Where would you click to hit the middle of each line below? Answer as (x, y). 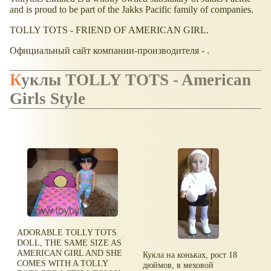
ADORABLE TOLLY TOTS (67, 232)
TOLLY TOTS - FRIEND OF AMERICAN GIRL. (109, 30)
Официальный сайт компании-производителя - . (109, 51)
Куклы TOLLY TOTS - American (15, 80)
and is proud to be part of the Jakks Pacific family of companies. (132, 10)
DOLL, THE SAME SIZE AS (70, 243)
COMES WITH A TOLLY (63, 263)
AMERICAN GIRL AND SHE (70, 253)
